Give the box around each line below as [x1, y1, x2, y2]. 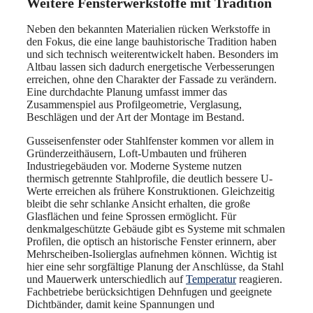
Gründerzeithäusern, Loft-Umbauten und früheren [27, 147, 247, 159]
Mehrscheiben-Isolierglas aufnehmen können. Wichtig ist [27, 247, 277, 260]
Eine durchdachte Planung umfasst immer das [27, 85, 227, 98]
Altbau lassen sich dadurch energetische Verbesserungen [27, 60, 275, 73]
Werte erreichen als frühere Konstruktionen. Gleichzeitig [27, 184, 275, 197]
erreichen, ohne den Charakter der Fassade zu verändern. [27, 73, 277, 85]
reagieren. [236, 272, 282, 285]
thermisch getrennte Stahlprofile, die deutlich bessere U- [27, 172, 272, 184]
